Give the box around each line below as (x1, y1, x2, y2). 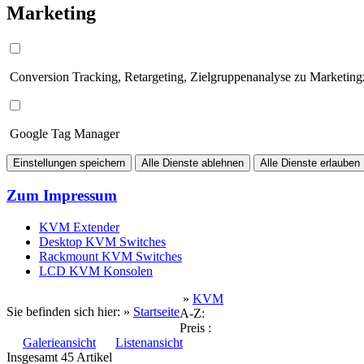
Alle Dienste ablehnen (141, 157, 244, 170)
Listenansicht (115, 335, 183, 349)
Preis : (180, 320, 211, 335)
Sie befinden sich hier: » (6, 304, 133, 318)
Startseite (133, 304, 180, 318)
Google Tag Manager (6, 127, 119, 141)
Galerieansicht (23, 335, 96, 349)
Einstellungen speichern (13, 157, 125, 170)
